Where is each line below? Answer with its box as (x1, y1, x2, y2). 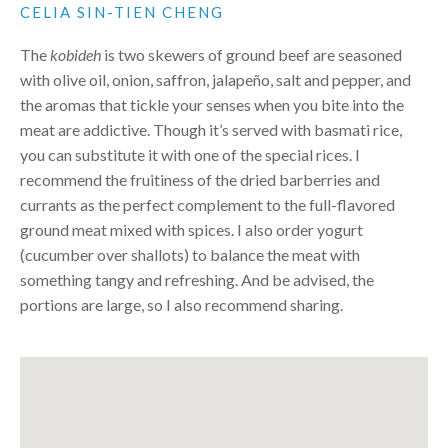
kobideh (50, 44, 101, 64)
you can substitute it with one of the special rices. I (20, 144, 360, 164)
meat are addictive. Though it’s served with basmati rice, (20, 119, 402, 139)
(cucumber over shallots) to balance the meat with (20, 244, 360, 264)
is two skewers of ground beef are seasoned (101, 44, 402, 64)
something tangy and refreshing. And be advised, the (20, 269, 374, 289)
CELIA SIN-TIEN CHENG (20, 2, 224, 21)
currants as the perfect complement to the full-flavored (20, 194, 395, 214)
